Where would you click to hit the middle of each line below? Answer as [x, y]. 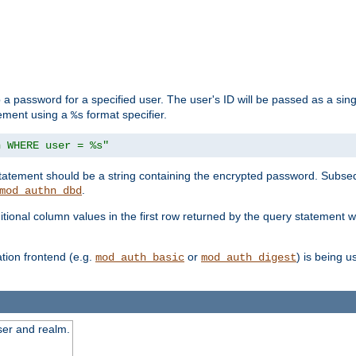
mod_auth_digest [249, 258]
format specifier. [125, 115]
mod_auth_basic [140, 258]
